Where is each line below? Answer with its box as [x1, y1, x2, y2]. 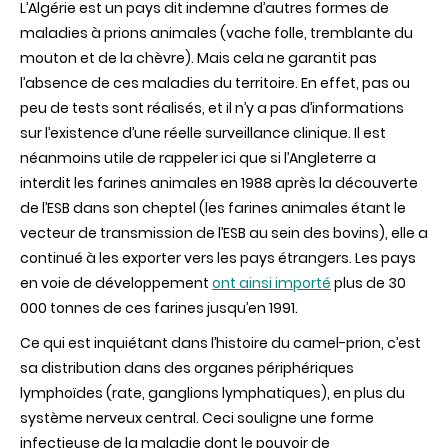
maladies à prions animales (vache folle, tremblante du [20, 22, 413, 43]
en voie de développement [20, 272, 212, 293]
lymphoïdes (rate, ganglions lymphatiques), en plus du [20, 382, 405, 403]
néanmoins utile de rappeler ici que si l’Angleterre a [20, 147, 376, 168]
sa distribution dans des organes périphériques [20, 357, 354, 378]
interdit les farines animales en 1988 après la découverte [20, 172, 418, 193]
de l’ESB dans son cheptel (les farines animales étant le [20, 197, 406, 218]
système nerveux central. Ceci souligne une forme [20, 407, 374, 428]
